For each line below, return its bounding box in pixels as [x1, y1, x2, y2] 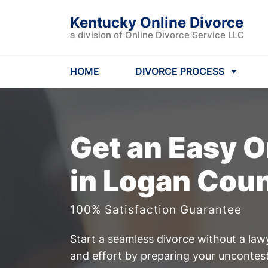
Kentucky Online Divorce [70, 14, 243, 31]
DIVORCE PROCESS [135, 65, 224, 77]
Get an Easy [70, 130, 243, 165]
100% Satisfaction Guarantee [70, 202, 242, 217]
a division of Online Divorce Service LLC [70, 29, 244, 41]
